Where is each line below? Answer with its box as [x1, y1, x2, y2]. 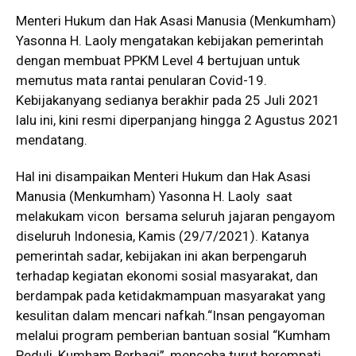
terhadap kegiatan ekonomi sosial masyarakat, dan [16, 268, 318, 284]
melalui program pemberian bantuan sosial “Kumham [16, 327, 331, 344]
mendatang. [16, 132, 87, 149]
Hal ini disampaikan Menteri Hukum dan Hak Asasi [16, 168, 311, 185]
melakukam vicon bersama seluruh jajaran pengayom [16, 208, 339, 225]
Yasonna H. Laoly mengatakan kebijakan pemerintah [16, 33, 323, 49]
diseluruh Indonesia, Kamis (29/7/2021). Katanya [16, 228, 309, 245]
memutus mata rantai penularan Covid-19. [16, 72, 267, 89]
